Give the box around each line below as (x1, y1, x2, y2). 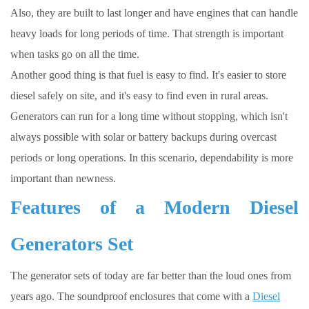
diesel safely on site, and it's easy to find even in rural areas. (10, 90, 268, 102)
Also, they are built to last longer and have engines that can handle (10, 7, 298, 19)
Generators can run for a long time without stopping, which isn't (10, 110, 288, 123)
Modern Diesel (164, 197, 299, 219)
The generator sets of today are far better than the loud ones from (10, 270, 291, 282)
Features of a (10, 197, 164, 219)
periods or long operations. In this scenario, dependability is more (10, 152, 293, 164)
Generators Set (10, 233, 133, 255)
